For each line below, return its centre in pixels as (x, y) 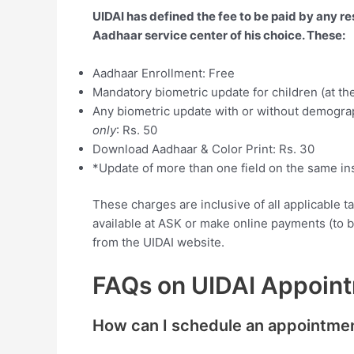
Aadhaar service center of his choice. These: (219, 35)
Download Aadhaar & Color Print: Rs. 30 (203, 149)
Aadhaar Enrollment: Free (164, 73)
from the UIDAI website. (158, 242)
